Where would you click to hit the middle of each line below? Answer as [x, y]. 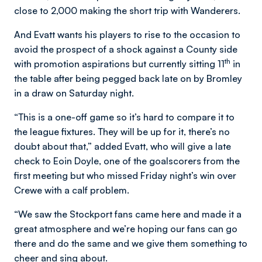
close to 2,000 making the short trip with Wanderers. [127, 11]
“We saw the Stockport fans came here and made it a [128, 214]
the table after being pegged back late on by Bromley [128, 79]
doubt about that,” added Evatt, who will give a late [123, 146]
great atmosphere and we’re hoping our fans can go [126, 229]
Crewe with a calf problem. [72, 190]
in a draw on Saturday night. [74, 93]
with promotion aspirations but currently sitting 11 [119, 64]
